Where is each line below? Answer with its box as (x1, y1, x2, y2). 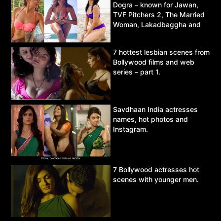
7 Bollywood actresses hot (113, 165, 199, 174)
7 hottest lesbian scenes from (113, 48, 210, 57)
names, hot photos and (113, 114, 188, 123)
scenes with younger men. (113, 175, 199, 184)
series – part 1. (113, 68, 160, 76)
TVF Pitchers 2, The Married (113, 10, 205, 19)
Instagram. (113, 124, 148, 133)
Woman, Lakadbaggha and (113, 20, 201, 29)
